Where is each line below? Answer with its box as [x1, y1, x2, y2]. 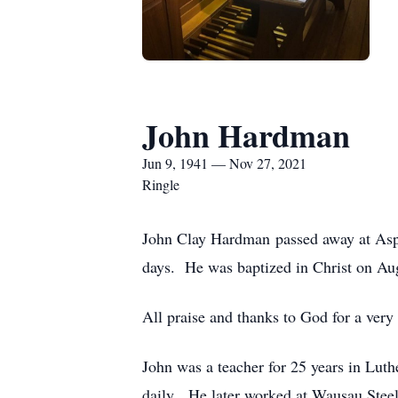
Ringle [142, 175, 179, 194]
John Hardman [142, 112, 350, 158]
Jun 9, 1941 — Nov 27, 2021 [142, 154, 306, 172]
